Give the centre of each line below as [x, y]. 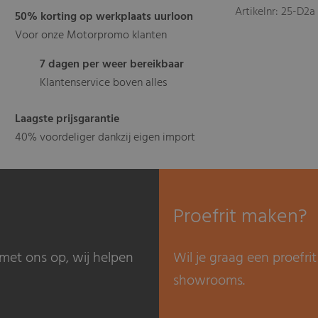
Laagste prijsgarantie [67, 119]
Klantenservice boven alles [104, 83]
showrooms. [209, 281]
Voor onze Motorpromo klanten [91, 35]
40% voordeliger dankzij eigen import [105, 137]
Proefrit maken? [240, 216]
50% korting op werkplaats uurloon [104, 17]
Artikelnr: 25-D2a [275, 12]
